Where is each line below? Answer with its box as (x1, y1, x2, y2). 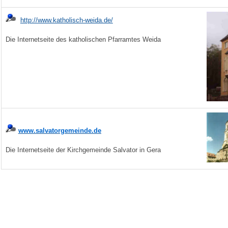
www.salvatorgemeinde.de (18, 126, 101, 134)
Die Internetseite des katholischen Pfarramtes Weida (5, 35, 161, 43)
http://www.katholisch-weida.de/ (20, 16, 113, 24)
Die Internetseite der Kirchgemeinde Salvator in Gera (5, 146, 161, 154)
